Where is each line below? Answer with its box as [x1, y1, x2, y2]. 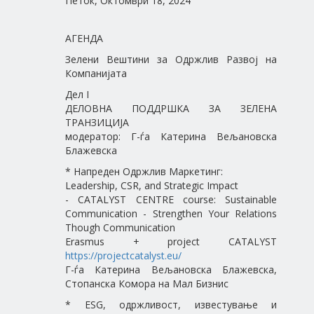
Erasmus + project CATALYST [65, 235, 277, 248]
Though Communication [65, 221, 175, 234]
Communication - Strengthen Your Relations [65, 207, 277, 220]
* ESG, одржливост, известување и [65, 298, 277, 311]
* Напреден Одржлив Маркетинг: [65, 165, 223, 178]
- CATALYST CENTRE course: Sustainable [65, 193, 277, 206]
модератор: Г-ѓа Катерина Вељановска [65, 130, 277, 143]
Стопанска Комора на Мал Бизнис [65, 277, 228, 290]
